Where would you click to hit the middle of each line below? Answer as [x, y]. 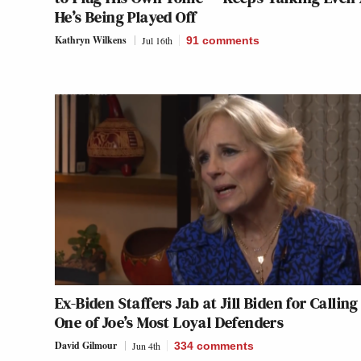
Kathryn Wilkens [91, 40]
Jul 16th [157, 41]
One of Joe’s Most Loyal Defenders [170, 323]
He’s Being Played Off [126, 17]
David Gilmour [86, 346]
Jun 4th [146, 346]
